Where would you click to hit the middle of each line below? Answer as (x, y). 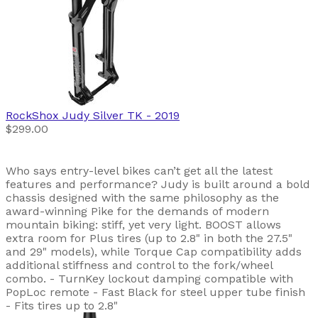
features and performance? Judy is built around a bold (158, 185)
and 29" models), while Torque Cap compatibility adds (154, 252)
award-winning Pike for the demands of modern (137, 212)
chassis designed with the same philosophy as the (142, 198)
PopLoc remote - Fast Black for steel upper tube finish (155, 292)
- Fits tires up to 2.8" (62, 306)
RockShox (32, 116)
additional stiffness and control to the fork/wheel (139, 265)
